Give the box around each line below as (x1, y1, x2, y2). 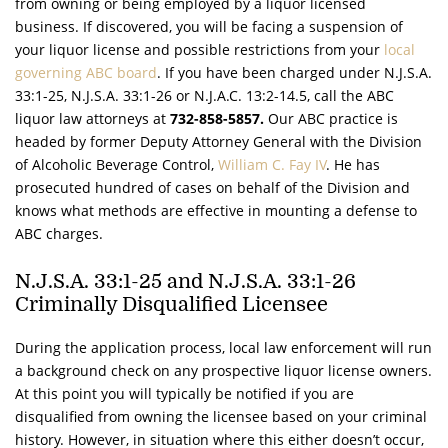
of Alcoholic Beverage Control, (15, 154, 218, 174)
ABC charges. (15, 223, 103, 243)
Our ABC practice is (268, 108, 398, 128)
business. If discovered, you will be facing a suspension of (15, 16, 403, 36)
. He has (326, 154, 380, 174)
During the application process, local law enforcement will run (15, 337, 432, 357)
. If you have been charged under (157, 62, 384, 82)
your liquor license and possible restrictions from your (15, 39, 384, 59)
